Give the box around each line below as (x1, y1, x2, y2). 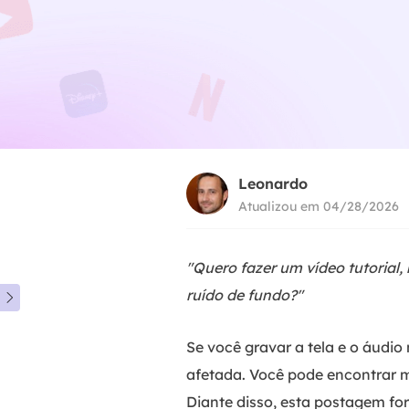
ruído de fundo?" (186, 286, 303, 304)
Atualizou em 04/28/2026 (238, 197, 399, 215)
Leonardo (238, 173, 308, 193)
